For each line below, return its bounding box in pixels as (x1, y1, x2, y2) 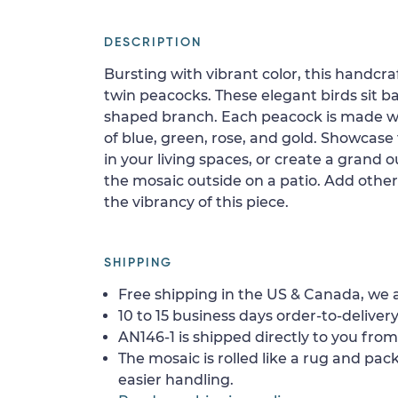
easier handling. (118, 371, 234, 388)
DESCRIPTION (104, 36, 202, 49)
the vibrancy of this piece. (104, 194, 289, 211)
